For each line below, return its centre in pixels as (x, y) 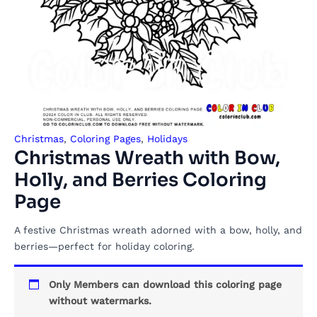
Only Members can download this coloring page (165, 284)
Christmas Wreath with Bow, (147, 158)
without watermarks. (100, 301)
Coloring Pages (105, 139)
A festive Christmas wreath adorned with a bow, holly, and (158, 230)
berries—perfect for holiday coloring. (104, 246)
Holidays (167, 139)
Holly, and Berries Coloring (140, 180)
